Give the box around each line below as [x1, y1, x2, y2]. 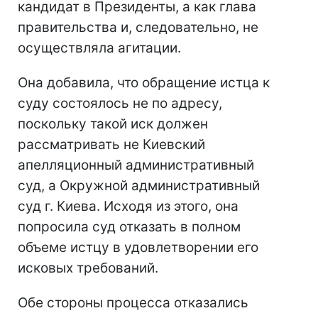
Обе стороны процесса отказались [18, 295, 248, 311]
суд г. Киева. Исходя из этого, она [18, 198, 238, 214]
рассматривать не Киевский [18, 136, 205, 153]
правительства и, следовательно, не [18, 19, 258, 35]
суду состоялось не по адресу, [18, 95, 222, 111]
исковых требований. [18, 260, 158, 276]
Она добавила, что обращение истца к [18, 75, 270, 91]
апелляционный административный [18, 157, 254, 173]
